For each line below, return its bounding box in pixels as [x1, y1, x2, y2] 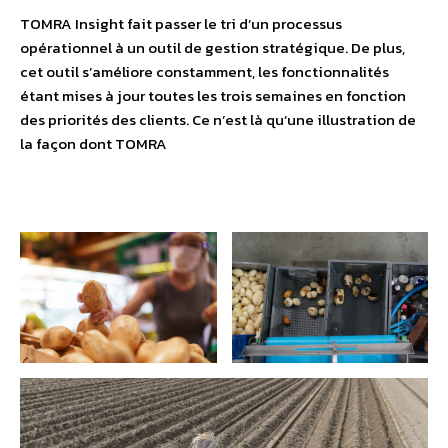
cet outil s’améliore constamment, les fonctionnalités [20, 59, 389, 83]
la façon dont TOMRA [20, 131, 167, 155]
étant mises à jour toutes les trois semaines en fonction [20, 83, 406, 107]
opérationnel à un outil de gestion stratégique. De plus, [20, 35, 405, 59]
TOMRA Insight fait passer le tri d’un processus [20, 11, 342, 35]
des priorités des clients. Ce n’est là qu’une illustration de [20, 107, 416, 131]
